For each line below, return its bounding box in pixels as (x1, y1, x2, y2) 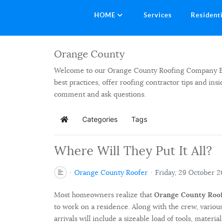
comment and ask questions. (54, 89, 146, 99)
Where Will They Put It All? (54, 143, 212, 159)
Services (144, 11, 172, 19)
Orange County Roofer (74, 167, 148, 177)
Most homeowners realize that (54, 190, 154, 199)
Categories (82, 114, 117, 123)
